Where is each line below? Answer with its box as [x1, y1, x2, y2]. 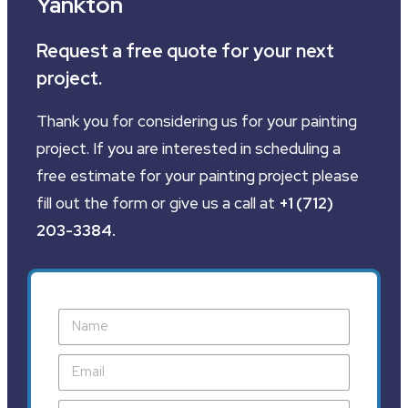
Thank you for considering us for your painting [36, 110, 357, 131]
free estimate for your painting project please [36, 165, 359, 186]
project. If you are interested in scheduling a [36, 138, 341, 158]
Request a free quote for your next [36, 38, 334, 63]
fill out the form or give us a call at [36, 192, 279, 213]
